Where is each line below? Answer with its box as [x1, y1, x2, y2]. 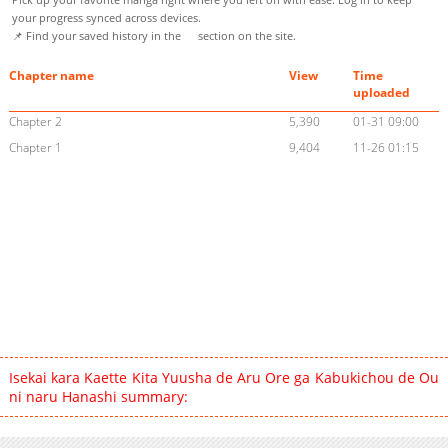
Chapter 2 [8, 113, 62, 131]
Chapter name [8, 67, 94, 85]
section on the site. [195, 28, 296, 44]
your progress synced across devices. [12, 10, 201, 26]
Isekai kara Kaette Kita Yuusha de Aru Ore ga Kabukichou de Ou [8, 368, 440, 388]
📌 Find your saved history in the [12, 28, 184, 44]
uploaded [353, 84, 411, 102]
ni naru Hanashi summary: [8, 387, 188, 407]
